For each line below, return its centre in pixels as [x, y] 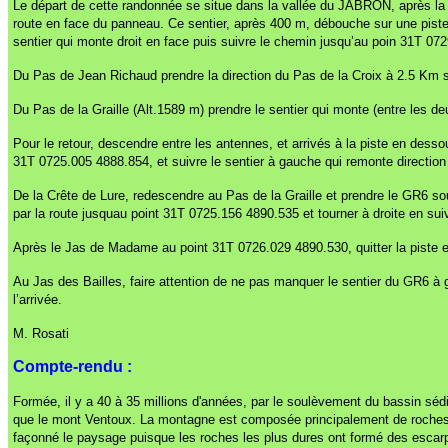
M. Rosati [43, 334]
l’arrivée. [37, 300]
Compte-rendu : [72, 367]
